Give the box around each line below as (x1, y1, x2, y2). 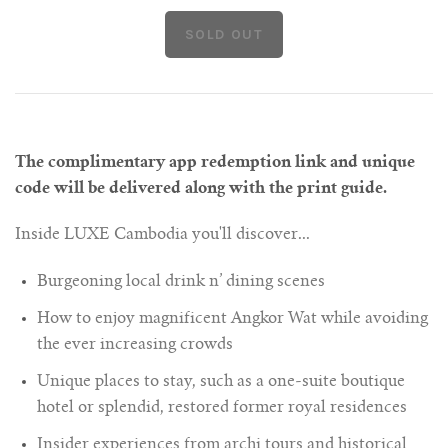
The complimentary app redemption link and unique (15, 154, 415, 171)
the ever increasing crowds (37, 337, 233, 354)
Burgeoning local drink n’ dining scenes (37, 274, 325, 291)
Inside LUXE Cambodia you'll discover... (15, 227, 310, 244)
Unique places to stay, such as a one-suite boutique (37, 374, 405, 391)
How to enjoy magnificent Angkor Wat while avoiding (37, 311, 428, 328)
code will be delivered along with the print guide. (15, 180, 387, 197)
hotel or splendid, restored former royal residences (37, 400, 407, 417)
